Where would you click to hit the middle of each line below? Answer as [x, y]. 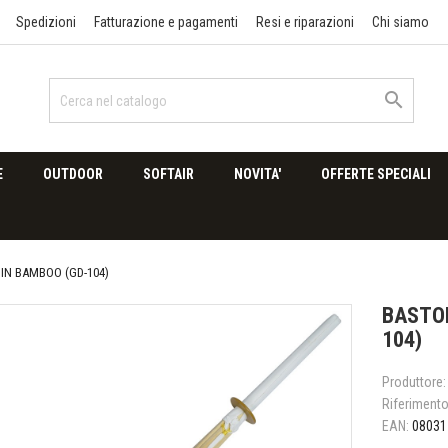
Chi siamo [400, 22]
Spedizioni [46, 22]
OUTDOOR [73, 174]
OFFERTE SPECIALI [376, 174]
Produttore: [413, 382]
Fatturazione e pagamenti [166, 22]
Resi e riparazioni [305, 22]
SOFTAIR [168, 174]
